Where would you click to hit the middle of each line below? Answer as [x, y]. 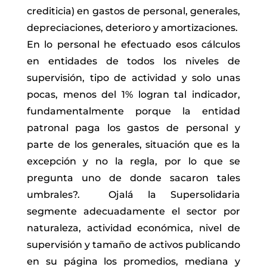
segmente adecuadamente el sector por [133, 212]
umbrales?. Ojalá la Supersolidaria [133, 195]
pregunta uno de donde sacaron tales [133, 178]
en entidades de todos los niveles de [133, 61]
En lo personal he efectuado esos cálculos [133, 45]
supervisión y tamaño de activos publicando [133, 245]
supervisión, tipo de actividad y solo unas [133, 78]
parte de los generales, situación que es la [133, 145]
